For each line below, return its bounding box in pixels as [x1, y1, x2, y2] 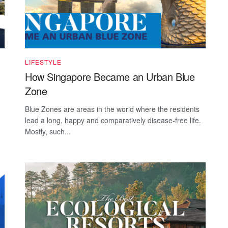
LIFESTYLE [25, 58, 62, 67]
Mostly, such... [25, 126, 71, 137]
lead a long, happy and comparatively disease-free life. [25, 115, 201, 126]
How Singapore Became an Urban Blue [25, 69, 195, 84]
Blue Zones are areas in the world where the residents [25, 104, 199, 115]
